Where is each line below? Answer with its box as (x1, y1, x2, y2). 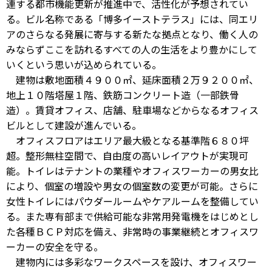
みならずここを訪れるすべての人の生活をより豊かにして (6, 42, 257, 57)
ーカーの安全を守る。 (6, 239, 103, 254)
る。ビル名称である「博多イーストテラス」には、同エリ (6, 12, 258, 27)
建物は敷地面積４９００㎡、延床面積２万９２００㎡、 (6, 72, 259, 87)
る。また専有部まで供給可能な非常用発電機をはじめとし (6, 209, 259, 224)
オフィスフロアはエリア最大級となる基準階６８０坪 (6, 133, 249, 148)
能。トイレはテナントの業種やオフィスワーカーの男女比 (6, 163, 259, 178)
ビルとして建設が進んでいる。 (6, 118, 141, 133)
